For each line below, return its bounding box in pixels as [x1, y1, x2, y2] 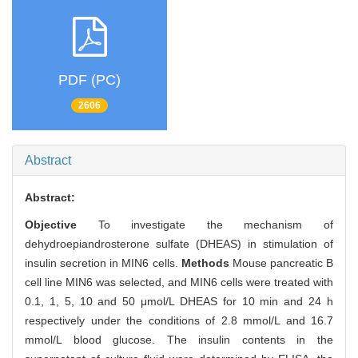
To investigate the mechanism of [97, 218, 334, 232]
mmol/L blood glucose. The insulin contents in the [25, 333, 333, 347]
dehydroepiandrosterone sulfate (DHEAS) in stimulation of [25, 237, 333, 251]
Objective [25, 218, 98, 232]
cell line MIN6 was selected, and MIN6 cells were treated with [25, 276, 333, 289]
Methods [181, 257, 233, 270]
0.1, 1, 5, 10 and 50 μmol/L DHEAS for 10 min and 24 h [25, 295, 333, 308]
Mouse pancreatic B [232, 257, 333, 270]
